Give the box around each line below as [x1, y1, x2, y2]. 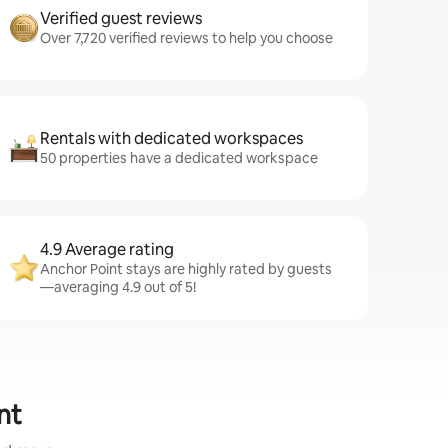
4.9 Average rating [40, 239, 174, 260]
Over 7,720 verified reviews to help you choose [40, 29, 333, 47]
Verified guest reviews [40, 8, 202, 29]
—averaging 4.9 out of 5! [40, 278, 196, 296]
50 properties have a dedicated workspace [40, 149, 318, 167]
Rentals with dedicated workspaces [40, 128, 303, 149]
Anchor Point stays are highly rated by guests [40, 260, 332, 278]
